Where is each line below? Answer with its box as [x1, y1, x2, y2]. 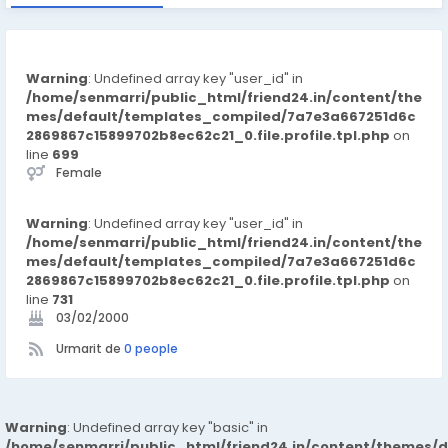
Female [56, 164, 102, 181]
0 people [124, 340, 178, 357]
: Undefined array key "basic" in [67, 418, 268, 437]
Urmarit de [56, 340, 124, 357]
